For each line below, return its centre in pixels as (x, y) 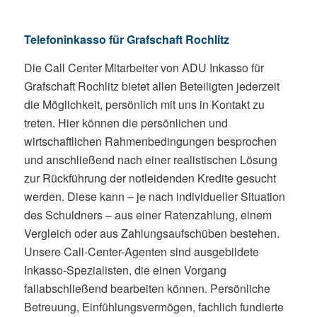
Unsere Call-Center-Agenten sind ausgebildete (141, 251)
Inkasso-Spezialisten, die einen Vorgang (125, 270)
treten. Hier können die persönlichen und (126, 122)
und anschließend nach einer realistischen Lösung (150, 159)
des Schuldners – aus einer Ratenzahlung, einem (148, 214)
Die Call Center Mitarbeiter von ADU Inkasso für (144, 67)
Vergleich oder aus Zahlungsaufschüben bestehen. (151, 233)
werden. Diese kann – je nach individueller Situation (154, 196)
